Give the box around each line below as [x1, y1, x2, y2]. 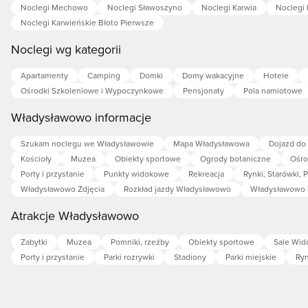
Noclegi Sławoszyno [107, 1, 182, 13]
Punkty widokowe [104, 168, 169, 179]
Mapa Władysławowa [173, 137, 250, 149]
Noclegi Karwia [201, 1, 256, 13]
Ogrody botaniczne [200, 153, 271, 164]
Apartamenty [21, 69, 68, 81]
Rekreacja [188, 168, 224, 179]
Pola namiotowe [243, 85, 302, 96]
